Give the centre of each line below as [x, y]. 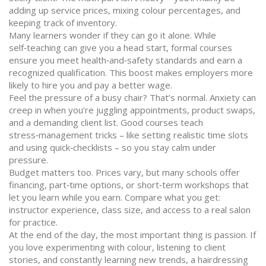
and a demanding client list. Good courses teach [106, 122]
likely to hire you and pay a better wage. [91, 85]
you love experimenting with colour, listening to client [117, 247]
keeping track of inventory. [63, 23]
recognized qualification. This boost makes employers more [131, 72]
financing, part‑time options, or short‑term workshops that [129, 185]
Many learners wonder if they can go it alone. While [113, 35]
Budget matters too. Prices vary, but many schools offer [124, 172]
